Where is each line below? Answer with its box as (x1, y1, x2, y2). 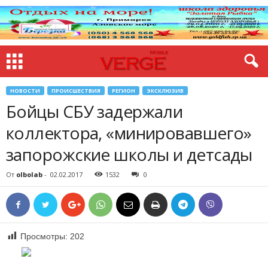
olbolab (16, 170, 42, 179)
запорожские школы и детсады (6, 143, 252, 166)
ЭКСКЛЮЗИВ (147, 87, 184, 95)
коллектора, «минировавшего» (6, 121, 252, 144)
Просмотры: (20, 232, 68, 241)
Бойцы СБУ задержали (6, 100, 183, 123)
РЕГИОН (112, 87, 135, 95)
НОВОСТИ (10, 87, 40, 95)
